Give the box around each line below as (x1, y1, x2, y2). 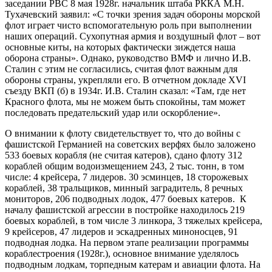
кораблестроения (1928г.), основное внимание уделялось (5, 248, 239, 259)
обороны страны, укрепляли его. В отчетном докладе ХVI (5, 74, 246, 85)
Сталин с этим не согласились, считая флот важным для (5, 63, 237, 74)
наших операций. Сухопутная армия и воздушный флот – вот (5, 30, 260, 41)
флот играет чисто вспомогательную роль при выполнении (5, 19, 252, 30)
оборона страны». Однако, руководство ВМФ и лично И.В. (5, 52, 251, 63)
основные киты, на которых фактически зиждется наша (5, 41, 236, 52)
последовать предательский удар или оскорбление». (5, 107, 220, 118)
